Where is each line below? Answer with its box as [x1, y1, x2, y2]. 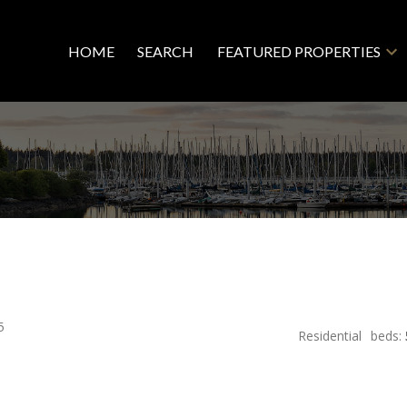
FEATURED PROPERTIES [216, 42, 381, 60]
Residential [297, 327, 362, 345]
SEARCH [137, 42, 194, 60]
